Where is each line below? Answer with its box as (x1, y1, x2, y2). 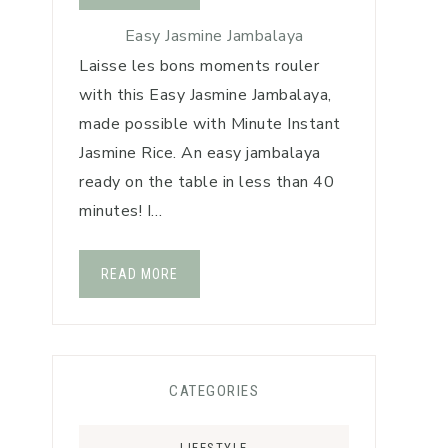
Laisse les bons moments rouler (79, 55, 319, 77)
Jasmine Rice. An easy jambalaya (79, 142, 321, 164)
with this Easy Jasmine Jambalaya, (79, 84, 332, 106)
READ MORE (101, 266, 178, 282)
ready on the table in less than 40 (79, 171, 334, 193)
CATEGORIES (169, 382, 259, 400)
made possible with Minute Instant (79, 113, 341, 135)
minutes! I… (79, 200, 163, 222)
